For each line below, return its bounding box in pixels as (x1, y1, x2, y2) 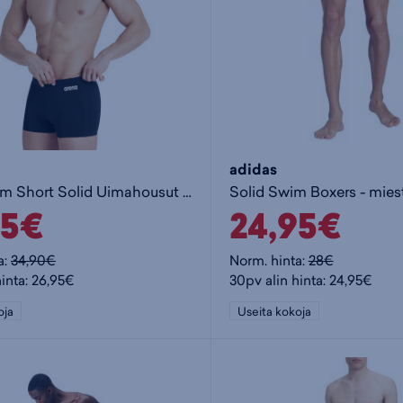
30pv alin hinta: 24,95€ (228, 270, 372, 290)
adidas (228, 159, 277, 180)
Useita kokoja (237, 302, 311, 319)
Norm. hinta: (228, 250, 309, 270)
